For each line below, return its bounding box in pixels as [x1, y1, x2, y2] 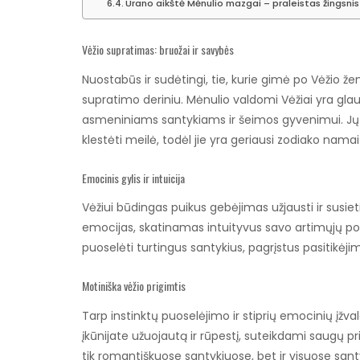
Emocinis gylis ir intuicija [82, 170, 185, 187]
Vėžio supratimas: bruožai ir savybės [82, 41, 234, 59]
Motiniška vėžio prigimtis [82, 277, 186, 295]
